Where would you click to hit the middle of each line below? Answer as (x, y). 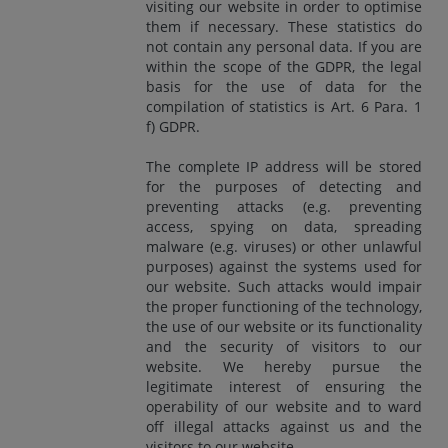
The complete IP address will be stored (284, 166)
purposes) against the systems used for (284, 266)
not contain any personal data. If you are (284, 46)
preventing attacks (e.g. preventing (284, 206)
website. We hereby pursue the (284, 366)
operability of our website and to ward (284, 406)
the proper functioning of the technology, (284, 306)
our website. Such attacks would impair (284, 286)
